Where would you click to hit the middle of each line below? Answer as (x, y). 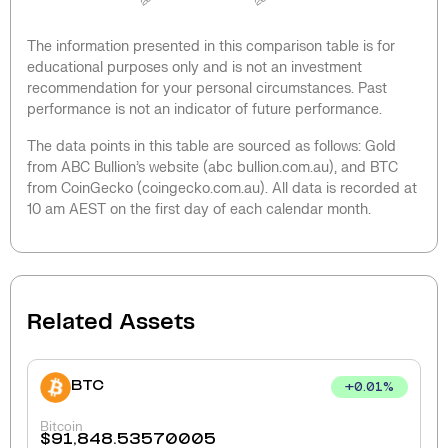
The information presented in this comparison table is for (211, 46)
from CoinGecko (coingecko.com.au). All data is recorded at (222, 188)
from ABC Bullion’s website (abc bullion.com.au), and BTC (212, 167)
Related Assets (111, 322)
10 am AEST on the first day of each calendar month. (199, 209)
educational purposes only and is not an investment (194, 67)
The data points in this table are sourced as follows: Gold (211, 146)
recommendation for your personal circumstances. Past (207, 88)
